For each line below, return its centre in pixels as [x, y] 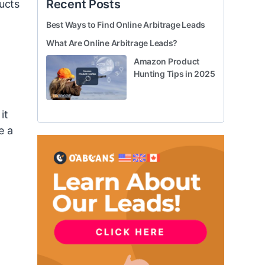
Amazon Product [167, 61]
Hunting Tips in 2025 [174, 73]
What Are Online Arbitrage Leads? [112, 43]
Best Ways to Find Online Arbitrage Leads [126, 24]
